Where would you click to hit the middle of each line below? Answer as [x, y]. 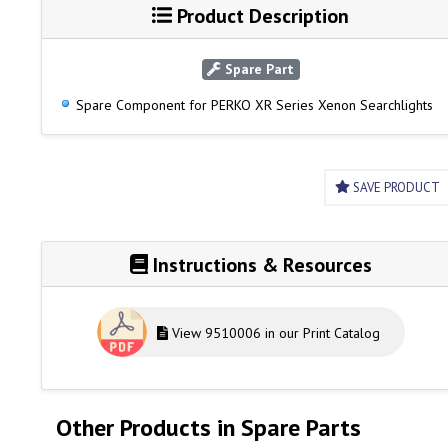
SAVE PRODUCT [394, 187]
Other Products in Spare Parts [208, 428]
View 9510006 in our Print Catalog [273, 333]
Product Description [261, 15]
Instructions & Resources [259, 264]
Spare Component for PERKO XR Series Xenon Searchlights [254, 104]
